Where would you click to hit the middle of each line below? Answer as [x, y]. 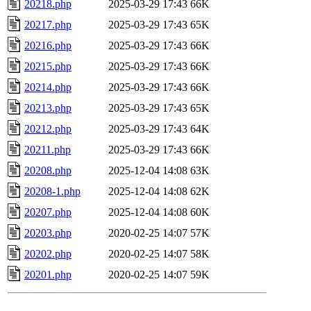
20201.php [48, 274]
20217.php [48, 24]
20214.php [48, 87]
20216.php [48, 45]
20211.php [48, 149]
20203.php [48, 233]
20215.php [48, 66]
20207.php [48, 212]
